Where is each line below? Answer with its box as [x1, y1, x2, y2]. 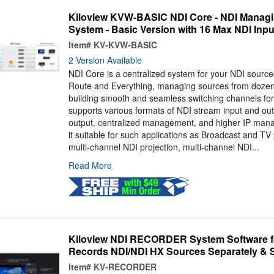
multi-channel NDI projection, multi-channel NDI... [68, 141, 259, 154]
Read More [68, 159, 112, 172]
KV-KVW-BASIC [93, 39, 157, 51]
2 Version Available [68, 54, 142, 67]
